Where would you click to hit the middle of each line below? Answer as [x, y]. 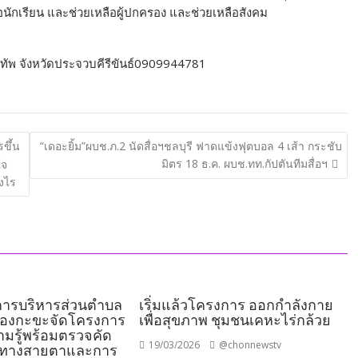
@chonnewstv [249, 345]
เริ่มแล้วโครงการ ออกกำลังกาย [237, 305]
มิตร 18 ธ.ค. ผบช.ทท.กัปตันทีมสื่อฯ [244, 163]
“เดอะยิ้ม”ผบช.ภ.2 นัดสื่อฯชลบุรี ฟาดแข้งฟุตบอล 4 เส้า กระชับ [191, 145]
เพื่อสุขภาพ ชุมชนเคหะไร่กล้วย [235, 320]
